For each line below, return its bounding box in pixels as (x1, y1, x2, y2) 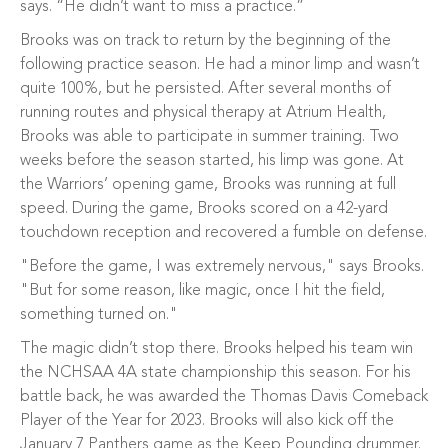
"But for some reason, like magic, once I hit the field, (20, 283, 385, 299)
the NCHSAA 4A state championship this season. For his (20, 365, 411, 381)
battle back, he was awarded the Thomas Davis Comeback (20, 389, 428, 405)
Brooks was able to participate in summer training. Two (20, 129, 399, 145)
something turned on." (20, 307, 178, 323)
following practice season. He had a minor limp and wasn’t (20, 57, 420, 73)
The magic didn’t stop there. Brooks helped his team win (20, 341, 413, 357)
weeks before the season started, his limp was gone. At (20, 153, 404, 169)
